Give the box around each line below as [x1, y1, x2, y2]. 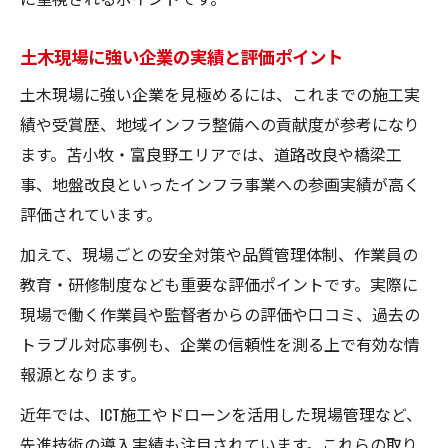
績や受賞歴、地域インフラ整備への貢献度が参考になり [20, 111, 420, 136]
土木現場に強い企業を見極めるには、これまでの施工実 [20, 81, 420, 106]
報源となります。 [20, 361, 146, 386]
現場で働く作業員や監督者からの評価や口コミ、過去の [20, 301, 420, 326]
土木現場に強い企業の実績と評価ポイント [20, 42, 343, 69]
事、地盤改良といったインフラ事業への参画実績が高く [20, 171, 420, 196]
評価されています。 [20, 201, 162, 226]
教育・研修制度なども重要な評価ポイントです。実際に [20, 271, 418, 296]
